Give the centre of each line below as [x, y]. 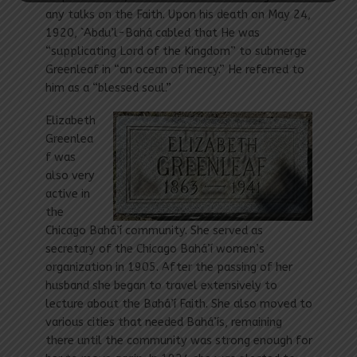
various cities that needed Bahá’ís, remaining [163, 322]
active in [67, 194]
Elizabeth [70, 120]
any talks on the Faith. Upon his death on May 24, [178, 14]
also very [70, 175]
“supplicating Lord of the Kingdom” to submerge [176, 51]
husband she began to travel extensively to [161, 285]
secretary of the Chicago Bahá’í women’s [155, 249]
